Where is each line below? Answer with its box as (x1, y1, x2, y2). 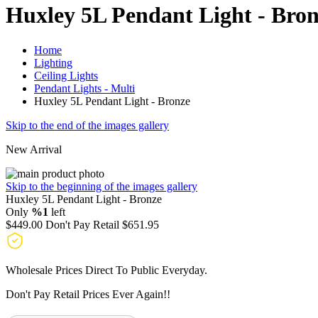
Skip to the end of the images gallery (6, 119, 169, 131)
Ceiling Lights (34, 69, 98, 82)
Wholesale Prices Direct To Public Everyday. (6, 263, 207, 276)
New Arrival (6, 143, 62, 155)
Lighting (34, 56, 72, 69)
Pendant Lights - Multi (34, 82, 135, 94)
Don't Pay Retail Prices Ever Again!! (6, 287, 170, 300)
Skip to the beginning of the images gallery (6, 180, 197, 192)
